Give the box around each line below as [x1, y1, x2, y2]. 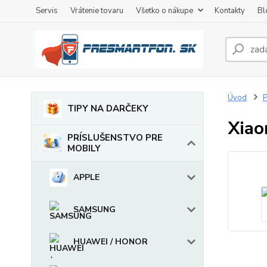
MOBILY [67, 142, 101, 154]
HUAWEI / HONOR [73, 236, 148, 247]
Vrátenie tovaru [70, 5, 123, 16]
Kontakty [215, 5, 245, 16]
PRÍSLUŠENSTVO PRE [67, 132, 163, 144]
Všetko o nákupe [136, 5, 193, 16]
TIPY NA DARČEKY [67, 103, 148, 114]
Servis [36, 5, 58, 16]
